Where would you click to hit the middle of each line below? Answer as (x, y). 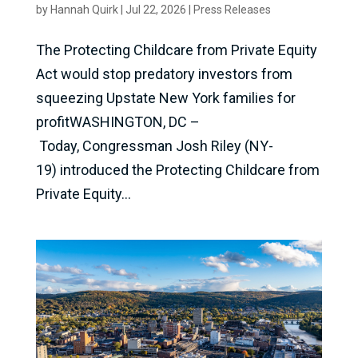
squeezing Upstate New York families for (165, 97)
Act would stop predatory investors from (164, 74)
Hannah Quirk (84, 9)
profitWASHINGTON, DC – (117, 121)
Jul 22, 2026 (155, 9)
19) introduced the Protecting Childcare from (177, 169)
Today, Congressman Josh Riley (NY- (154, 145)
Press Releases (232, 9)
